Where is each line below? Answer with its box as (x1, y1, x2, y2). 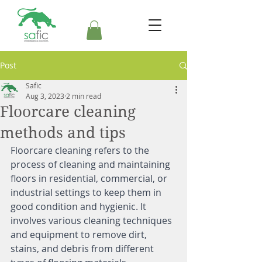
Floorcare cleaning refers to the (11, 144, 151, 157)
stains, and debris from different (11, 242, 156, 256)
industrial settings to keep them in (11, 186, 164, 199)
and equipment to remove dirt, (11, 228, 149, 242)
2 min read (66, 91, 101, 101)
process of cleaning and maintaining (11, 158, 173, 171)
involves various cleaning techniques (11, 214, 174, 227)
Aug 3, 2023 (26, 91, 64, 101)
